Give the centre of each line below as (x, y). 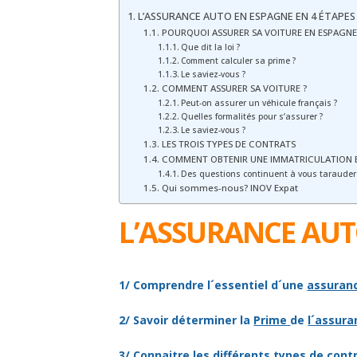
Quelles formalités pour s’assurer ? (252, 116)
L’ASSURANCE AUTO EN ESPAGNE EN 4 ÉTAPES (246, 16)
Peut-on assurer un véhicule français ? (259, 102)
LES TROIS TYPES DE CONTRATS (228, 143)
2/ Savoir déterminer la (186, 320)
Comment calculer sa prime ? (239, 60)
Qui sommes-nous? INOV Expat (229, 187)
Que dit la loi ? (211, 47)
